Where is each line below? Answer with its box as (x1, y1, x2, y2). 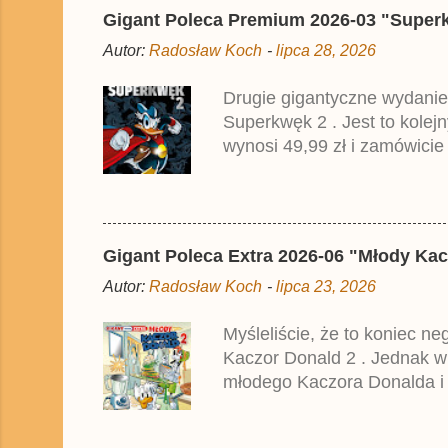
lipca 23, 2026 (276, 276, 376, 295)
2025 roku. (223, 183, 308, 204)
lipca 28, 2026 (276, 40, 376, 59)
